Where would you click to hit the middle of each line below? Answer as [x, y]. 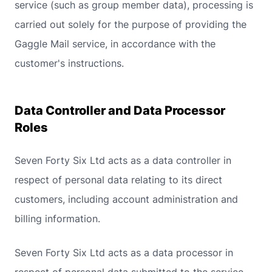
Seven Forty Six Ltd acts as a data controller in [123, 160]
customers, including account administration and [126, 199]
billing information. [57, 219]
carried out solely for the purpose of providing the [131, 24]
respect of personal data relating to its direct [118, 180]
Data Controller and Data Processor [120, 110]
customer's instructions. [69, 63]
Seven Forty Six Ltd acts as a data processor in [124, 253]
